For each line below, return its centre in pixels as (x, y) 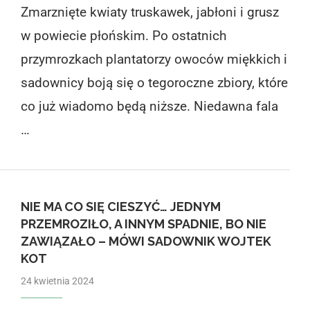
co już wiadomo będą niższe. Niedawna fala (149, 106)
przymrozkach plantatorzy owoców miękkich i (154, 59)
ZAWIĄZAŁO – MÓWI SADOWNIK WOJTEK (146, 241)
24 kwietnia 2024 (57, 281)
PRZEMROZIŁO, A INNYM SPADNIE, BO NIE (143, 224)
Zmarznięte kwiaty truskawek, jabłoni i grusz (149, 12)
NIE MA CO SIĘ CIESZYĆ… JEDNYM (120, 206)
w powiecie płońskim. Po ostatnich (123, 35)
